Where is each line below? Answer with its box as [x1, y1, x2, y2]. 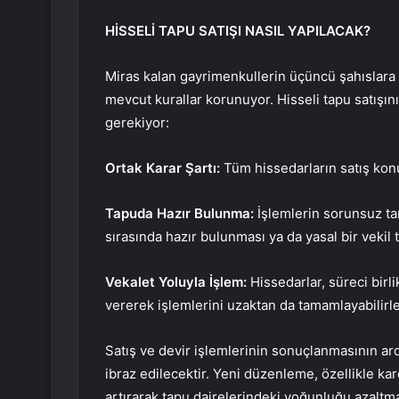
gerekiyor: [105, 114, 169, 132]
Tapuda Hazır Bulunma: [105, 205, 254, 223]
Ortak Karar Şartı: [105, 159, 224, 177]
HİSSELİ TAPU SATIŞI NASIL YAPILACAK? [105, 22, 370, 40]
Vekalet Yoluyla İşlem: [105, 273, 247, 291]
